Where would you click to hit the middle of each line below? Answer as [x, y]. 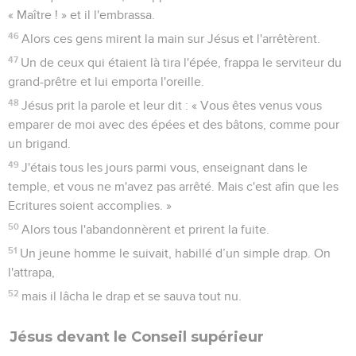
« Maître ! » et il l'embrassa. [81, 15]
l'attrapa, [31, 272]
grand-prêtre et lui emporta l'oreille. [106, 81]
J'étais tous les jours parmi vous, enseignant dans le [165, 167]
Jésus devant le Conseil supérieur [137, 337]
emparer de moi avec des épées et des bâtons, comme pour [174, 124]
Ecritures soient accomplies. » [90, 205]
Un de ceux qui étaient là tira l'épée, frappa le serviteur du [182, 62]
